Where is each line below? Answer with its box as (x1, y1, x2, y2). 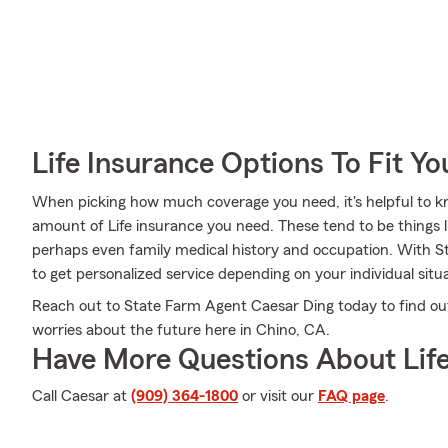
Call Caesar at (32, 388, 131, 404)
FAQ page (318, 388, 385, 404)
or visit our (238, 388, 318, 404)
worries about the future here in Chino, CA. (32, 322, 330, 338)
